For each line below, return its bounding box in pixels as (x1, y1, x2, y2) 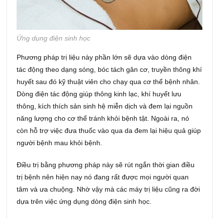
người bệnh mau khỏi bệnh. (17, 139, 103, 147)
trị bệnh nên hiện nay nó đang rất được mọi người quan (17, 173, 189, 181)
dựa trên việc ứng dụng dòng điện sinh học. (17, 197, 152, 206)
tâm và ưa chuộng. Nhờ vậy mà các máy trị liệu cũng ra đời (17, 185, 200, 194)
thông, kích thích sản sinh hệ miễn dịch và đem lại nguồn (17, 102, 193, 110)
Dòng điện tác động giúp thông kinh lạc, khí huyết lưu (17, 90, 182, 98)
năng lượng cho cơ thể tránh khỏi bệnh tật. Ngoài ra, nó (17, 114, 190, 123)
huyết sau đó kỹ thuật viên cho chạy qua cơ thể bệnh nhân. (17, 78, 200, 86)
